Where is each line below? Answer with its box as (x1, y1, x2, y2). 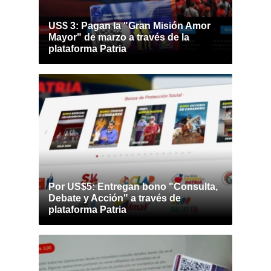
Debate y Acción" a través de (48, 193, 181, 203)
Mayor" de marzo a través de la (48, 32, 189, 42)
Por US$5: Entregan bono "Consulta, (48, 181, 218, 192)
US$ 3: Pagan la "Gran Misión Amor (48, 21, 211, 31)
